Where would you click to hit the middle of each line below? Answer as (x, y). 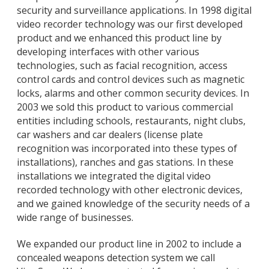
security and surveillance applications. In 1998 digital (134, 11)
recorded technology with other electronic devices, (130, 190)
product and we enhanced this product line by (119, 38)
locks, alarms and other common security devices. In (133, 93)
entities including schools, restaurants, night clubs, (131, 121)
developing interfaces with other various (108, 52)
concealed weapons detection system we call (116, 258)
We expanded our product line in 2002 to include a (129, 244)
